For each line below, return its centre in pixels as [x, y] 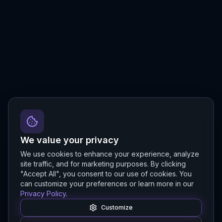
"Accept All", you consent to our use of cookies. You [106, 174]
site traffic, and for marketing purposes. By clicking [103, 164]
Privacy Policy [43, 194]
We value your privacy [70, 140]
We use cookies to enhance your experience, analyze [110, 154]
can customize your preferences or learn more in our [107, 184]
